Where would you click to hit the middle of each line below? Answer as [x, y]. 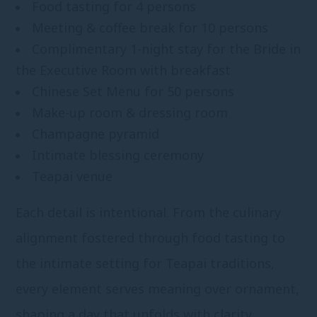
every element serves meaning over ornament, [158, 289]
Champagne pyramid [96, 134]
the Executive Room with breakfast [123, 70]
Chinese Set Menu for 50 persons [133, 92]
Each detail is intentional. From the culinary [149, 213]
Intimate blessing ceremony [118, 155]
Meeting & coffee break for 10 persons [150, 28]
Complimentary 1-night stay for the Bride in [167, 49]
